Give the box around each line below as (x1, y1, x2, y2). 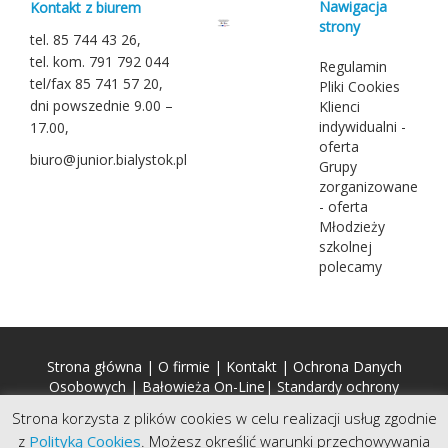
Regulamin (319, 57, 387, 77)
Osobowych (49, 377, 126, 397)
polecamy (319, 257, 382, 277)
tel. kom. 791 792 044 (30, 52, 169, 72)
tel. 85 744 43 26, (30, 30, 141, 50)
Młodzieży (319, 217, 385, 237)
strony (319, 17, 360, 37)
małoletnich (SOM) (163, 397, 285, 417)
